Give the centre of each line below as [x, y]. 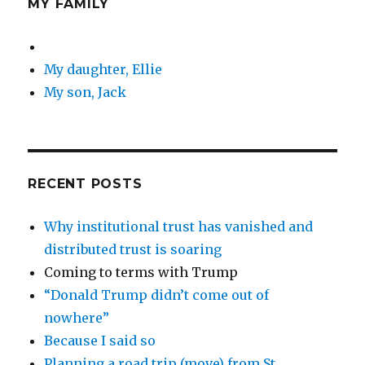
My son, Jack [86, 92]
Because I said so [100, 341]
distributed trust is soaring [133, 249]
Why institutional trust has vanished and [179, 226]
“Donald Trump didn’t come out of [157, 295]
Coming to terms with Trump [141, 272]
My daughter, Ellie [103, 69]
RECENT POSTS [85, 184]
